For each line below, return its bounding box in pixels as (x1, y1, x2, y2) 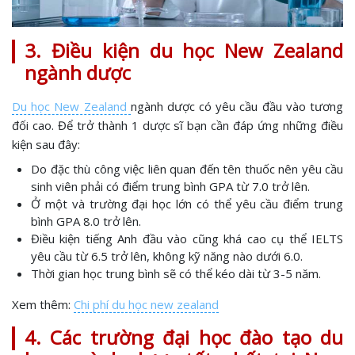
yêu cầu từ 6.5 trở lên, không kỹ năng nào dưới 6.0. (31, 248, 303, 264)
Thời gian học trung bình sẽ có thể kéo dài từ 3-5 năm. (31, 265, 321, 281)
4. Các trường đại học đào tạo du (25, 324, 343, 350)
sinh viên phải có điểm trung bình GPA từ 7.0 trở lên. (31, 178, 310, 194)
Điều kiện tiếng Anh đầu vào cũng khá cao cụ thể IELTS (31, 231, 343, 246)
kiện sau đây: (12, 136, 80, 152)
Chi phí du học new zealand (74, 296, 219, 312)
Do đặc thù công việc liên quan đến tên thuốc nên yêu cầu (31, 161, 343, 177)
